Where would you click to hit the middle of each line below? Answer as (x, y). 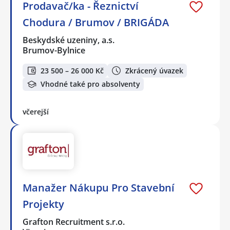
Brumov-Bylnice (54, 51)
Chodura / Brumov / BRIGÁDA (96, 23)
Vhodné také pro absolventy (90, 84)
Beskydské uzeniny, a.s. (69, 40)
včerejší (36, 112)
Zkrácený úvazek (154, 70)
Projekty (43, 204)
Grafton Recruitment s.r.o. (74, 222)
